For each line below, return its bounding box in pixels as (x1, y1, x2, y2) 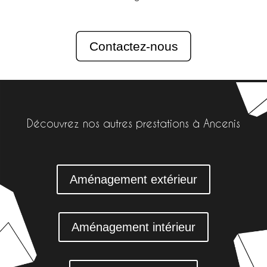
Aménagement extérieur (69, 173, 197, 187)
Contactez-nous (89, 39, 178, 54)
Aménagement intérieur (71, 221, 195, 234)
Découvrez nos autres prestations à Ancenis (26, 117, 240, 130)
